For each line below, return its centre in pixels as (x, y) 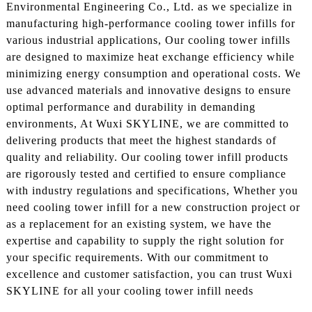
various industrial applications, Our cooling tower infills (148, 40)
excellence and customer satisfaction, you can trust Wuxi (149, 274)
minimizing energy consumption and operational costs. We (153, 73)
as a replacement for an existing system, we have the (139, 224)
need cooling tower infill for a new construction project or (153, 207)
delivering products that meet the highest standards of (141, 140)
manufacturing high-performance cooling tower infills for (150, 23)
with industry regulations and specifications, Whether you (152, 190)
